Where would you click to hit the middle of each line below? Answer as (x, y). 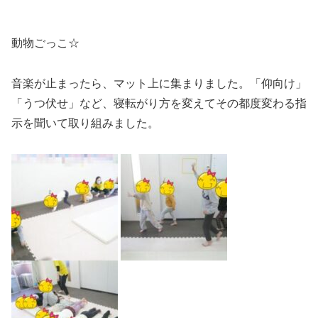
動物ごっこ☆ (45, 43)
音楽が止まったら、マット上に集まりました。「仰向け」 (159, 83)
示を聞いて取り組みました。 (85, 123)
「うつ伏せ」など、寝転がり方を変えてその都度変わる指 (159, 103)
